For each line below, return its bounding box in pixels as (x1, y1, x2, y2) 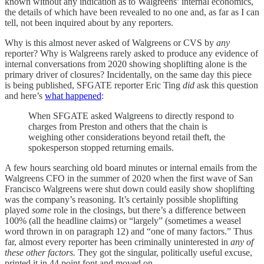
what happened (45, 90, 101, 101)
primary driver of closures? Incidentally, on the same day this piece (5, 69, 252, 80)
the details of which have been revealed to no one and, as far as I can (5, 6, 259, 17)
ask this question (194, 80, 258, 90)
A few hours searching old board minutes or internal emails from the (5, 162, 257, 173)
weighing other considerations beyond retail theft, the (28, 131, 225, 142)
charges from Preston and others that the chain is (28, 121, 207, 131)
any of (230, 236, 253, 247)
